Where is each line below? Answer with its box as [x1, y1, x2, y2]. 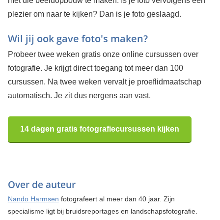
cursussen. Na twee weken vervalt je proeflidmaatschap [7, 77, 201, 86]
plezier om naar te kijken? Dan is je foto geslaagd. [7, 9, 181, 18]
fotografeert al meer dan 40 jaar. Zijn [58, 194, 175, 203]
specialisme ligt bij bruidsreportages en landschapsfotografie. [7, 207, 197, 215]
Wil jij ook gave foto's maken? [7, 31, 148, 45]
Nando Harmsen [7, 194, 59, 203]
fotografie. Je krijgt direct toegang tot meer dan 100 [7, 63, 183, 72]
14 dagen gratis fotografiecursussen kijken [20, 124, 179, 133]
